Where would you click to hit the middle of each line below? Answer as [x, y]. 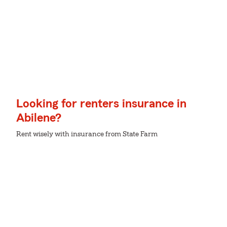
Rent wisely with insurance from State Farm [87, 134]
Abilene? [39, 118]
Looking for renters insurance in [101, 104]
